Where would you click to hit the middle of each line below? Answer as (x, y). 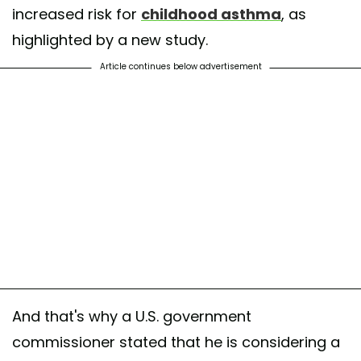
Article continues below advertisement (180, 66)
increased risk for (77, 14)
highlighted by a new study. (110, 39)
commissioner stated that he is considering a (176, 342)
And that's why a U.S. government (132, 316)
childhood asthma (211, 14)
